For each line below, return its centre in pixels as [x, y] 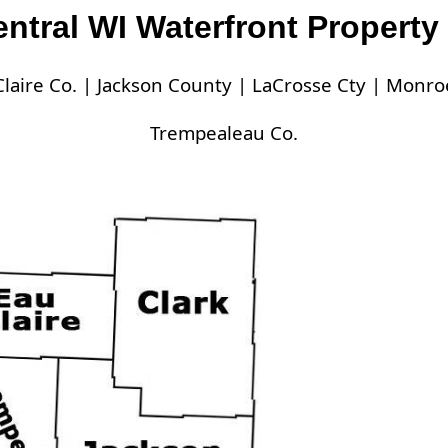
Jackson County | [174, 84]
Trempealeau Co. [224, 132]
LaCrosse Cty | [318, 84]
